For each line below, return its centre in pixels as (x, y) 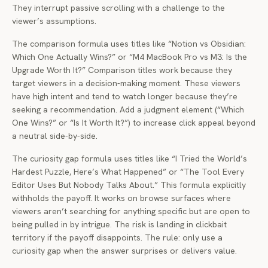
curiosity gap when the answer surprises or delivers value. (124, 251)
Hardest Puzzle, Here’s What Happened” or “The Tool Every (128, 172)
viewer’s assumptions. (54, 21)
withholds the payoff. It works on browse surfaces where (121, 198)
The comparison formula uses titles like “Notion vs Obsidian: (129, 44)
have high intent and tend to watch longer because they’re (125, 96)
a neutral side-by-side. (55, 136)
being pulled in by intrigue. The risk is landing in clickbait (119, 224)
